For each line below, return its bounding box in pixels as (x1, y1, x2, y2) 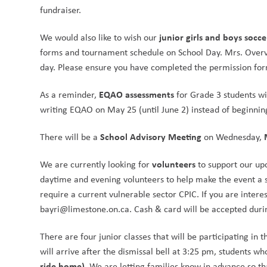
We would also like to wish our (40, 31, 160, 44)
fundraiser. (40, 4, 82, 17)
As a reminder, (40, 88, 100, 101)
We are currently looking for (40, 158, 153, 171)
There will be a (40, 131, 101, 144)
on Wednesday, (201, 131, 265, 144)
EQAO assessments (99, 88, 175, 101)
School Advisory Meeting (100, 130, 202, 144)
